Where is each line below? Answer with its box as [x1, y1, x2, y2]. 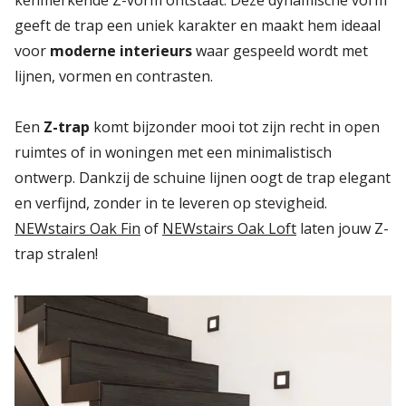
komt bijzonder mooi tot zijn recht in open [90, 117, 380, 138]
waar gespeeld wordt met [192, 41, 368, 62]
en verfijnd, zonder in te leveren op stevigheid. [14, 193, 327, 214]
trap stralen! [14, 244, 98, 265]
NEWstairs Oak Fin [14, 218, 140, 239]
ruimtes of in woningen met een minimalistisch [14, 142, 332, 163]
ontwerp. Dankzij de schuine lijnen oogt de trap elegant [14, 168, 391, 188]
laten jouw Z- [296, 218, 389, 239]
